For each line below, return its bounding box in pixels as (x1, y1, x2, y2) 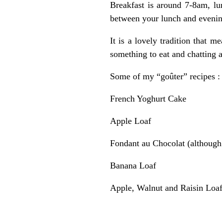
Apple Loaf (110, 115, 151, 126)
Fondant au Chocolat (110, 138, 185, 148)
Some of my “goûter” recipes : (110, 71, 220, 81)
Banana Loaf (110, 160, 156, 170)
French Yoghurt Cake (110, 93, 186, 104)
